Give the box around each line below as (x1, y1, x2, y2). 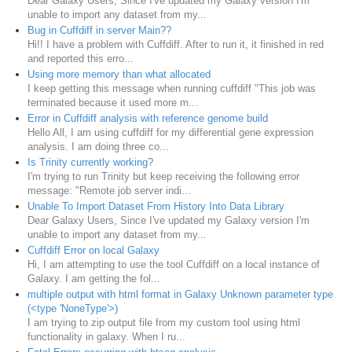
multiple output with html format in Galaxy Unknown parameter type (27, 288, 333, 301)
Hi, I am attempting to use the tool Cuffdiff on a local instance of (27, 258, 320, 271)
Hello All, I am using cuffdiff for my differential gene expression (27, 126, 313, 139)
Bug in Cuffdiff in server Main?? (27, 24, 171, 37)
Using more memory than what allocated (27, 68, 211, 81)
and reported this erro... (27, 53, 134, 65)
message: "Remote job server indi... (27, 185, 191, 197)
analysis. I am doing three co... (27, 141, 169, 153)
